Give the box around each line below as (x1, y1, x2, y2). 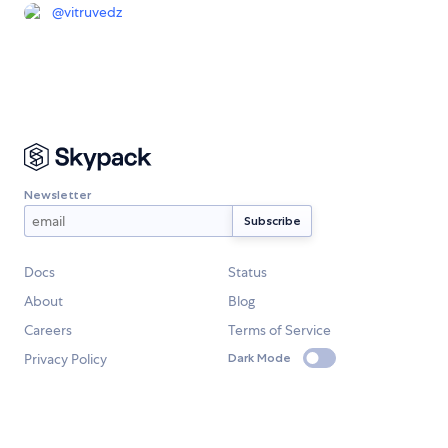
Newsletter (24, 186, 91, 202)
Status (228, 263, 267, 282)
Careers (24, 321, 72, 340)
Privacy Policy (24, 350, 107, 369)
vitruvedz (64, 3, 122, 22)
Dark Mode (228, 350, 291, 366)
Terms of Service (228, 321, 331, 340)
